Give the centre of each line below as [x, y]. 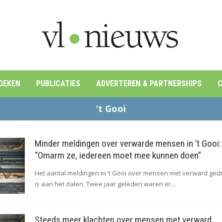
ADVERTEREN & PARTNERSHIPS [149, 83]
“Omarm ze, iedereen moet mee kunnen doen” [118, 155]
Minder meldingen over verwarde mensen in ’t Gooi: [128, 143]
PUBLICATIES [58, 83]
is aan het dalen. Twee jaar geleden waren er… [106, 184]
